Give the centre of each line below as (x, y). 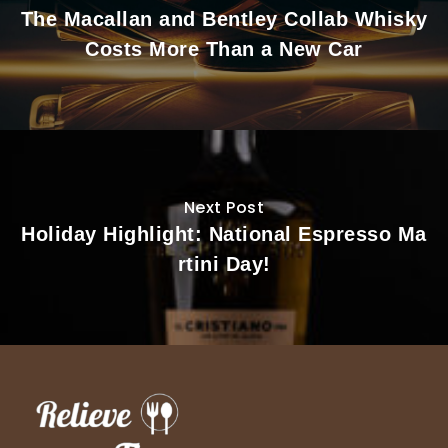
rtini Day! (224, 263)
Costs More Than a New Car (224, 48)
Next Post (224, 207)
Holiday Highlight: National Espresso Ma (224, 233)
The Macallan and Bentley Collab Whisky (224, 18)
